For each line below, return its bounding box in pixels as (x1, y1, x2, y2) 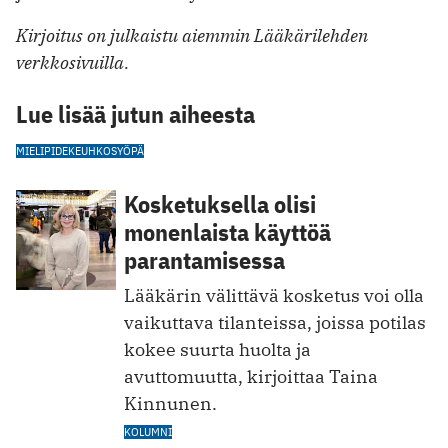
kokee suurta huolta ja (124, 337, 311, 361)
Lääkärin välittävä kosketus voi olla (124, 283, 424, 307)
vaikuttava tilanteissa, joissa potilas (124, 310, 426, 334)
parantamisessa (124, 243, 285, 276)
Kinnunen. (124, 391, 217, 415)
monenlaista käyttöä (124, 215, 331, 248)
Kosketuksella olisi (124, 187, 316, 220)
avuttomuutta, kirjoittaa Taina (124, 364, 378, 388)
